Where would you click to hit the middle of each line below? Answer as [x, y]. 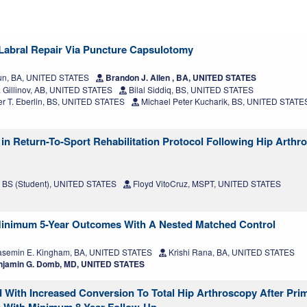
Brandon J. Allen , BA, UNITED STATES [180, 78]
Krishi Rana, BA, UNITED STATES [231, 252]
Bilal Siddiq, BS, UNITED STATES [190, 90]
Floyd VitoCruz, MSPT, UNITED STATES [206, 184]
